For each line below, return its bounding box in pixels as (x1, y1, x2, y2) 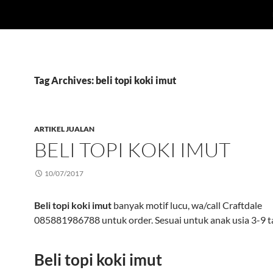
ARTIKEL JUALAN (34, 124, 94, 133)
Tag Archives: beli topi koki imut (34, 74, 176, 86)
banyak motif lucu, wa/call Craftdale (112, 199, 262, 211)
